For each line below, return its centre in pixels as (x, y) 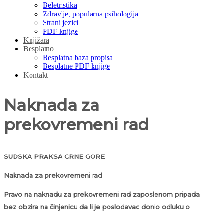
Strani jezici (61, 22)
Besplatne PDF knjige (76, 66)
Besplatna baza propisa (78, 57)
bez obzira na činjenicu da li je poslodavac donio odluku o (97, 207)
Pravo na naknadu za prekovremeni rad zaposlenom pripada (102, 194)
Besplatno (39, 48)
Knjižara (36, 40)
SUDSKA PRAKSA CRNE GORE (54, 156)
